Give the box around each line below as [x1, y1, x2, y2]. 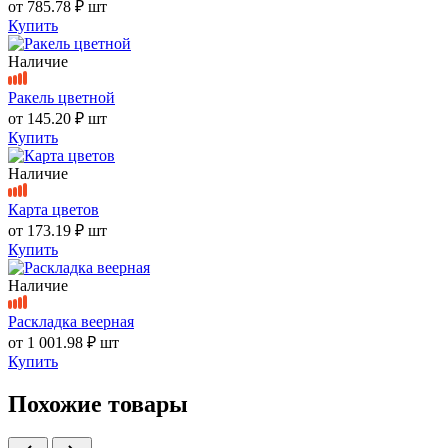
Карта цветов [8, 200, 99, 218]
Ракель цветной [8, 88, 115, 106]
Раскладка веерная [8, 312, 134, 330]
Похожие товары [8, 390, 188, 417]
